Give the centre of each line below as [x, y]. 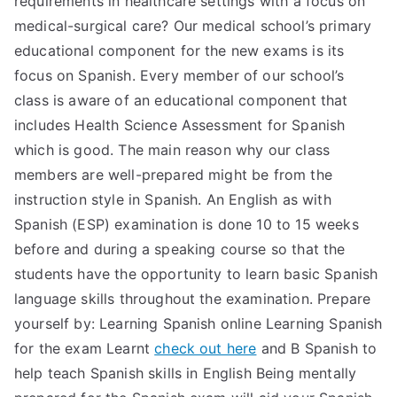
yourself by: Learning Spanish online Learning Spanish [198, 323]
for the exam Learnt [85, 348]
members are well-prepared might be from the [173, 175]
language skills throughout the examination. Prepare [193, 299]
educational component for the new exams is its [179, 51]
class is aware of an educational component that [181, 100]
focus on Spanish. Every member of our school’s [179, 75]
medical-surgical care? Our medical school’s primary [193, 26]
